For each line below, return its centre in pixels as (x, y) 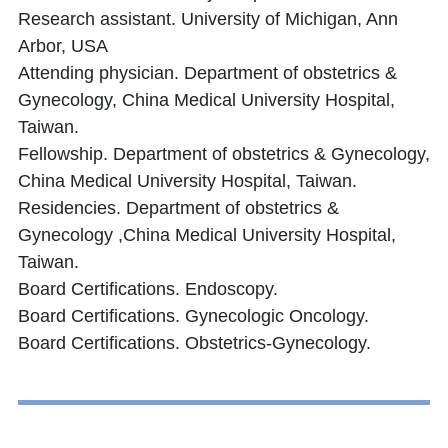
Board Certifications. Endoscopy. (148, 289)
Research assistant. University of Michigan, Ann (208, 19)
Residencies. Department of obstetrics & (178, 208)
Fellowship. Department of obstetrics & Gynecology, (224, 154)
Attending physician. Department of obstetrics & (207, 73)
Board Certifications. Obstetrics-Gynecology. (194, 343)
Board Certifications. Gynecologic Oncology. (193, 316)
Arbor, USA (63, 46)
